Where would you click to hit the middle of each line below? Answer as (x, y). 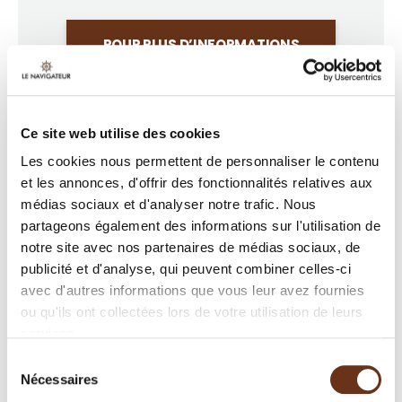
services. (50, 334)
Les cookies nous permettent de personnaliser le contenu (200, 162)
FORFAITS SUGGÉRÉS (201, 149)
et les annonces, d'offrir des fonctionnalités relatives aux (197, 183)
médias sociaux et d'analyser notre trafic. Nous (169, 205)
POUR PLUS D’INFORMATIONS (201, 44)
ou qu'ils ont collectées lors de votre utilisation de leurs (192, 312)
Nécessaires (60, 379)
